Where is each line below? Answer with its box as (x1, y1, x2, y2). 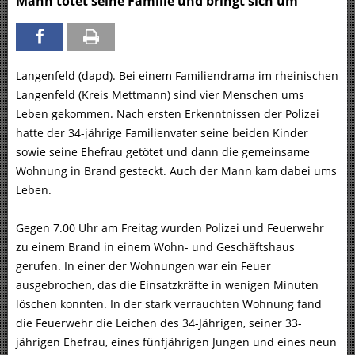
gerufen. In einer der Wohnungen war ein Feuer (16, 258, 271, 274)
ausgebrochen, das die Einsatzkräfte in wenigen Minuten (16, 277, 319, 293)
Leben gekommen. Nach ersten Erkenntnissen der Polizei (16, 106, 319, 122)
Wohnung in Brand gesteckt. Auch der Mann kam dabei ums (16, 163, 337, 179)
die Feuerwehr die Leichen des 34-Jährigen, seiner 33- (16, 315, 302, 331)
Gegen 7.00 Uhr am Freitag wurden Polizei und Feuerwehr (16, 220, 324, 236)
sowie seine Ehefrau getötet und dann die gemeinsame (16, 144, 310, 160)
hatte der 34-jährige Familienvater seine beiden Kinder (16, 125, 308, 141)
